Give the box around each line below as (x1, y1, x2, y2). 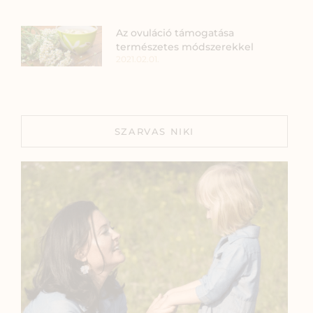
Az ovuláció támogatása (116, 26, 235, 39)
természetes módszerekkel (116, 40, 254, 53)
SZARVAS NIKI (114, 125, 195, 137)
